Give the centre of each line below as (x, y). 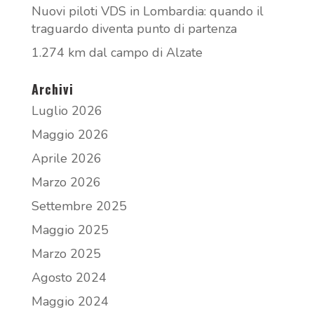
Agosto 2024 (69, 277)
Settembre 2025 (79, 206)
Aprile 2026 (66, 158)
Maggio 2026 (70, 134)
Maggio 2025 (70, 230)
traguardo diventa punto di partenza (134, 28)
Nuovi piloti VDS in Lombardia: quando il (147, 11)
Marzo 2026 (66, 182)
